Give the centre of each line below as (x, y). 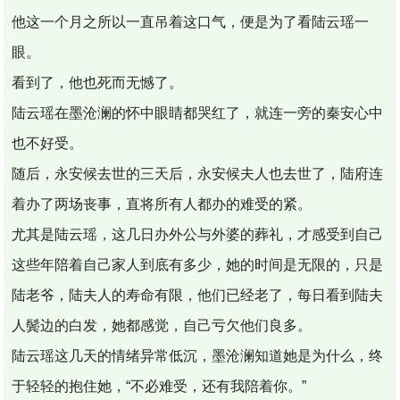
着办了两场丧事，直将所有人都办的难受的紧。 (162, 204)
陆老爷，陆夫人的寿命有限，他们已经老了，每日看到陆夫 (198, 295)
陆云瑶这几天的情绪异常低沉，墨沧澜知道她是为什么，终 (198, 355)
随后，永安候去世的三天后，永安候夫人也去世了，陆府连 (198, 173)
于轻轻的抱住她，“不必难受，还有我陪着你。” (159, 386)
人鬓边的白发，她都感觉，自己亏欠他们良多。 (162, 325)
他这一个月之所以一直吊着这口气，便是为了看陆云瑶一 (191, 21)
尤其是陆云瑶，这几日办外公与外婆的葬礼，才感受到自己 (198, 234)
